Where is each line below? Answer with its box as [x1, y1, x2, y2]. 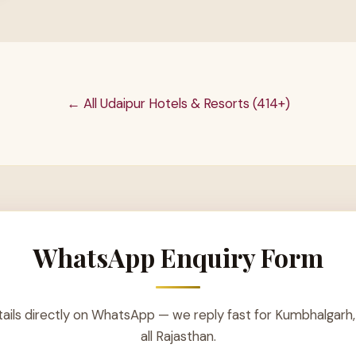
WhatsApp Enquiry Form [33, 239, 323, 274]
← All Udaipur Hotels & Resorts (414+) [66, 94, 290, 112]
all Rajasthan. [140, 327, 216, 346]
